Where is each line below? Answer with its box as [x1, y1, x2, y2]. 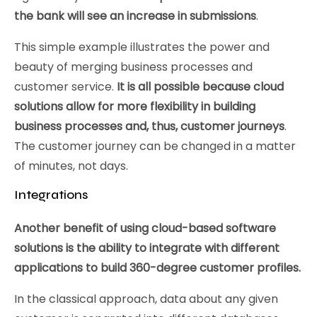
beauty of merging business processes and [14, 59, 253, 75]
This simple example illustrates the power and [14, 39, 270, 55]
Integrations [14, 187, 88, 202]
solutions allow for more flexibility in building [14, 98, 255, 115]
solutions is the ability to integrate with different [14, 240, 279, 256]
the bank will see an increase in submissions [14, 8, 256, 24]
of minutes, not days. [14, 158, 131, 174]
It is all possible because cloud [117, 79, 284, 95]
